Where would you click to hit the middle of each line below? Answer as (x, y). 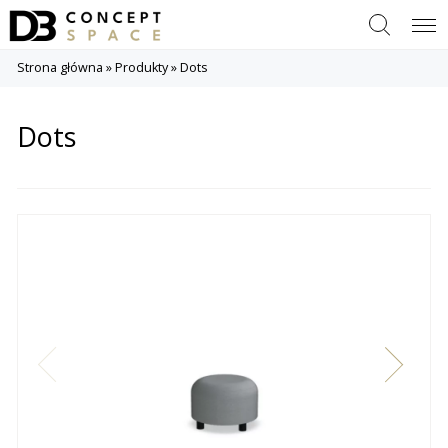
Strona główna (59, 68)
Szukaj (381, 15)
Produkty (141, 68)
